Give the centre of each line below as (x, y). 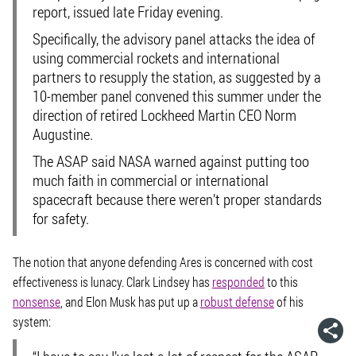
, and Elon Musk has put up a (130, 302)
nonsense (37, 302)
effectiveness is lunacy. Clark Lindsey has (112, 282)
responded (238, 282)
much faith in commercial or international (151, 180)
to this (281, 282)
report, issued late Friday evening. (128, 12)
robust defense (237, 302)
